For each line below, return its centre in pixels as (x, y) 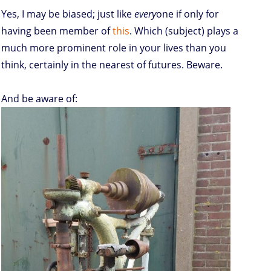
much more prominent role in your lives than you (114, 47)
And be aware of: (39, 98)
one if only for (188, 14)
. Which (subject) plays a (184, 31)
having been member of (57, 31)
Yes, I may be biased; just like (68, 14)
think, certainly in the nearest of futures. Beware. (112, 64)
